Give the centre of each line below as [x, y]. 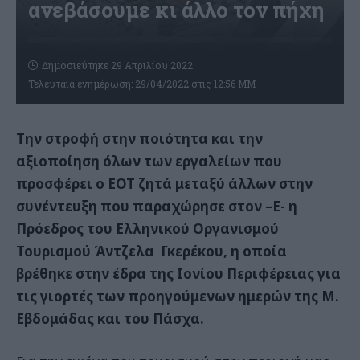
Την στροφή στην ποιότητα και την [139, 138]
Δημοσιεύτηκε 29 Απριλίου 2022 [117, 65]
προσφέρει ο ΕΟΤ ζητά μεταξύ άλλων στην [164, 183]
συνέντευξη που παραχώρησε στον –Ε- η [157, 206]
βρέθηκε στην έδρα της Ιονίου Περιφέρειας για [178, 273]
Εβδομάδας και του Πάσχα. [110, 318]
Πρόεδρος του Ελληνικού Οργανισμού [147, 228]
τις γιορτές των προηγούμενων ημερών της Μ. [178, 296]
